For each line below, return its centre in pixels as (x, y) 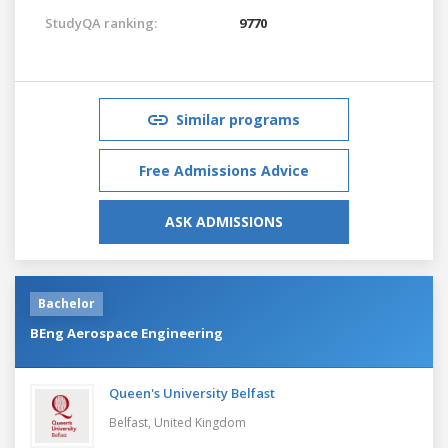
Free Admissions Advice (224, 170)
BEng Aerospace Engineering (126, 332)
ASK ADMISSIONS (224, 221)
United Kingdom (200, 422)
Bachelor (66, 303)
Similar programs (238, 119)
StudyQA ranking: (101, 22)
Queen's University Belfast (192, 392)
